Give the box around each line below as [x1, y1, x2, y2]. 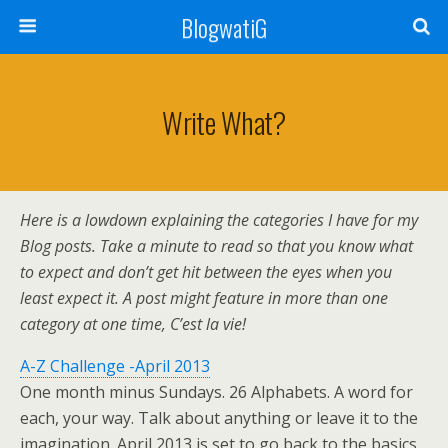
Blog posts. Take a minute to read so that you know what [20, 235, 413, 257]
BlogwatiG [181, 9, 267, 45]
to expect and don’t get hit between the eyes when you [20, 261, 392, 283]
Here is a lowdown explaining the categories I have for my [20, 209, 418, 231]
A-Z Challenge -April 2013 [20, 355, 210, 377]
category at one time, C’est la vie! [20, 313, 246, 335]
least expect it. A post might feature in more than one [20, 287, 388, 309]
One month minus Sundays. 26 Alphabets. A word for [20, 381, 413, 403]
